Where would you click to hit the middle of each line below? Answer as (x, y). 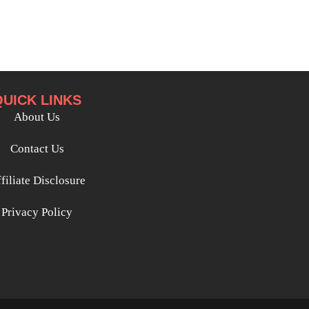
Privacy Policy (37, 212)
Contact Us (37, 149)
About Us (37, 117)
